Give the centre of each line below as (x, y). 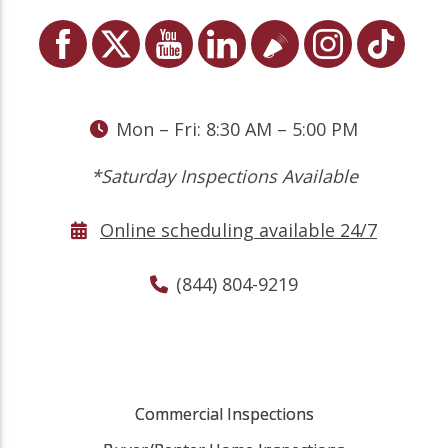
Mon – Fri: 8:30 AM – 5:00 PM (237, 128)
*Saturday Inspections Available (224, 175)
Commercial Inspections (224, 413)
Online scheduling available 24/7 (238, 229)
